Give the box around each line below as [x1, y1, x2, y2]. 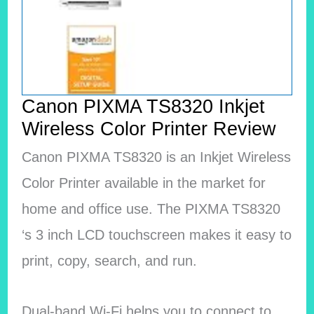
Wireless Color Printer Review [21, 118, 276, 140]
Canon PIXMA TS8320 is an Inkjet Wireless [21, 149, 291, 165]
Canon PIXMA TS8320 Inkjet [21, 95, 265, 118]
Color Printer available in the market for [21, 175, 266, 191]
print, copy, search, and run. [21, 252, 197, 268]
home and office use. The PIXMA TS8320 [21, 200, 280, 217]
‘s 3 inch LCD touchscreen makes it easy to [21, 226, 292, 243]
